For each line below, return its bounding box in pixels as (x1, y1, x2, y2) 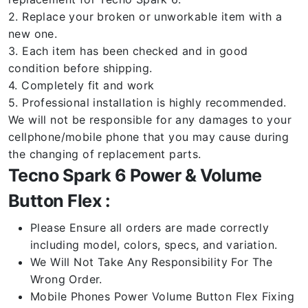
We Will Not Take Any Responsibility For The (30, 255, 273, 269)
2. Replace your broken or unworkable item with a (8, 10, 283, 23)
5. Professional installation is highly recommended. (8, 96, 287, 109)
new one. (8, 27, 58, 41)
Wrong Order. (30, 272, 102, 286)
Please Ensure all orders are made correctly (30, 221, 269, 234)
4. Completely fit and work (8, 78, 155, 92)
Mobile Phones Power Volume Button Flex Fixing (30, 289, 294, 303)
